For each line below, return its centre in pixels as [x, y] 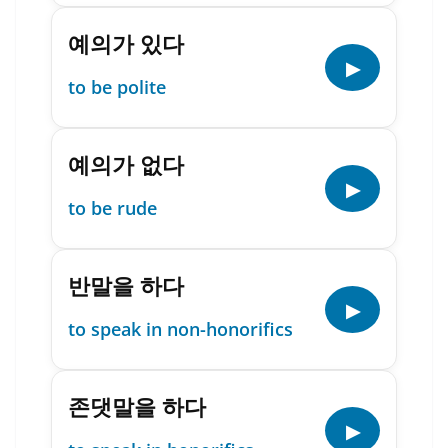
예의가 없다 [126, 164]
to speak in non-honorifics [180, 329]
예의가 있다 [126, 43]
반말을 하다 [126, 285]
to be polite [117, 87]
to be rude [112, 208]
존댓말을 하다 [137, 406]
